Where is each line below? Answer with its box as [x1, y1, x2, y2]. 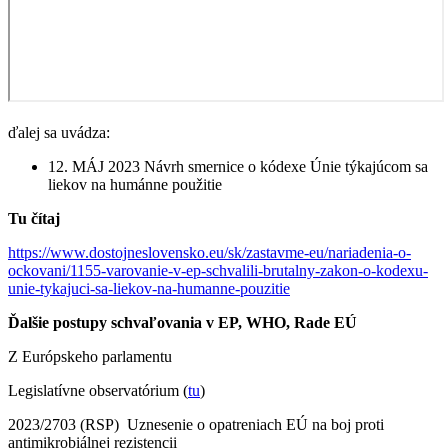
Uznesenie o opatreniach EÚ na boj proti [127, 415, 384, 433]
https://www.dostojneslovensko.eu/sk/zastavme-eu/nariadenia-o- [8, 243, 411, 261]
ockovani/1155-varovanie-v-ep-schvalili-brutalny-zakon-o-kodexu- [8, 261, 428, 279]
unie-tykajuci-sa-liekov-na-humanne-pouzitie [8, 279, 290, 297]
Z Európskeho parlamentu [8, 347, 172, 365]
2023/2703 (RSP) [8, 415, 119, 433]
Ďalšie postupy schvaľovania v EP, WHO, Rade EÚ [8, 313, 357, 331]
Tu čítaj [8, 209, 60, 227]
